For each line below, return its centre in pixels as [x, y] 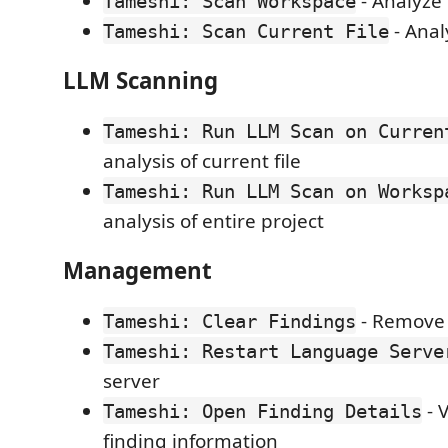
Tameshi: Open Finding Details [262, 410]
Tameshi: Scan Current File [246, 30]
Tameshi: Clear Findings [229, 320]
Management [137, 270]
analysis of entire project [213, 220]
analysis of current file [202, 160]
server [131, 380]
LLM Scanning [140, 80]
